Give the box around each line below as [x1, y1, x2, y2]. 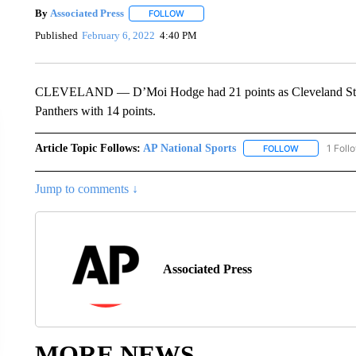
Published [34, 29, 78, 42]
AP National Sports [142, 141, 236, 154]
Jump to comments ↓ [34, 181, 138, 195]
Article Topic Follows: [34, 141, 141, 154]
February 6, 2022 [82, 29, 156, 42]
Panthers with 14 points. [34, 103, 156, 118]
